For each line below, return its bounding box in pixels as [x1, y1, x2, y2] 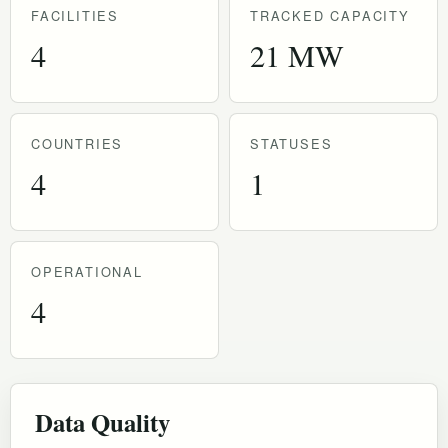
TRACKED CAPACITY [250, 5, 410, 25]
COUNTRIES [31, 133, 124, 153]
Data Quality [35, 403, 170, 440]
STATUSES [250, 133, 333, 153]
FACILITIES [31, 5, 119, 25]
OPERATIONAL [31, 261, 143, 281]
